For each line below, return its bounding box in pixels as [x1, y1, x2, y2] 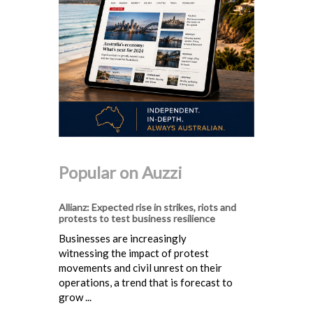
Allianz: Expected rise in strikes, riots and [59, 201, 236, 214]
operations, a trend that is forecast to [59, 276, 233, 289]
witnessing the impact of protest [59, 247, 209, 260]
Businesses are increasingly [59, 232, 187, 245]
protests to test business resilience [59, 212, 215, 225]
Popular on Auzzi [59, 162, 182, 183]
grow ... [59, 291, 92, 304]
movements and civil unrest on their [59, 261, 222, 275]
